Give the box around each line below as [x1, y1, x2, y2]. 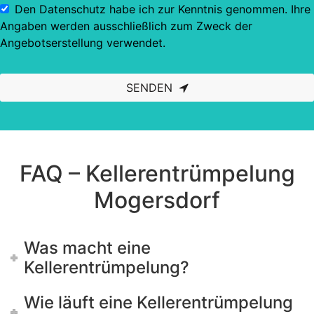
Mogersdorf [94, 186, 220, 214]
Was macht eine [24, 237, 151, 258]
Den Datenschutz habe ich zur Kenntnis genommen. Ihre [15, 1, 310, 16]
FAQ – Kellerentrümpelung [19, 159, 295, 187]
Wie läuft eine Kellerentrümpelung [24, 292, 294, 313]
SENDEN [125, 80, 172, 95]
